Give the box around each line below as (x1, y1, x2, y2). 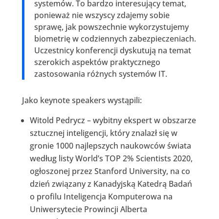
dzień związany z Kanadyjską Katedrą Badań (29, 178, 192, 189)
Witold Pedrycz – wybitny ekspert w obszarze (29, 114, 196, 126)
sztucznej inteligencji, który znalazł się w (29, 127, 177, 138)
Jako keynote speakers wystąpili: (22, 94, 142, 106)
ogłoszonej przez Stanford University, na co (29, 165, 190, 176)
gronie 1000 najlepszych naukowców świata (29, 140, 191, 151)
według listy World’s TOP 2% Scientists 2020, (29, 153, 193, 164)
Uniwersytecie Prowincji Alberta (29, 203, 147, 215)
